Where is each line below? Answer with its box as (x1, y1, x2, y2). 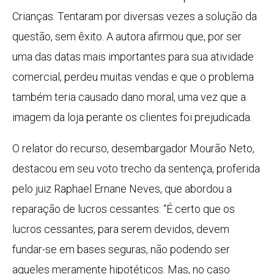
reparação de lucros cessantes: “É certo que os (12, 202, 235, 216)
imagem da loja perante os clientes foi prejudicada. (12, 111, 252, 124)
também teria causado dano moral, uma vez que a (12, 91, 246, 104)
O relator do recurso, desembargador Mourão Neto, (12, 142, 254, 155)
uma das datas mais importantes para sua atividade (12, 50, 254, 64)
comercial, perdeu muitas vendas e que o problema (12, 70, 254, 84)
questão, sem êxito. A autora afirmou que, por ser (12, 30, 242, 43)
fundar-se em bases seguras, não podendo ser (12, 243, 230, 256)
